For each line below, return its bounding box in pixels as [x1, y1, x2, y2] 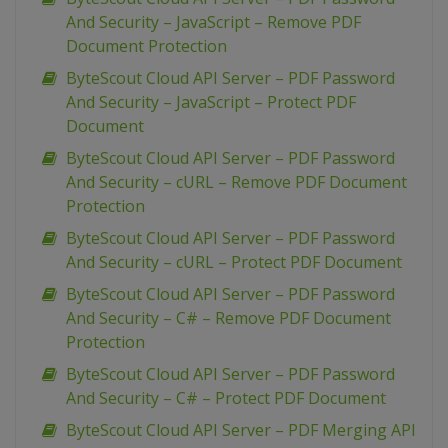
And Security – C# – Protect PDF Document [66, 387, 386, 409]
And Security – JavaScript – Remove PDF [66, 11, 361, 33]
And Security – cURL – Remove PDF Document [66, 171, 407, 193]
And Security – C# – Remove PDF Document [66, 307, 391, 329]
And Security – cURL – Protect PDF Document [66, 251, 402, 273]
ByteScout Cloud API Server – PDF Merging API [66, 419, 416, 441]
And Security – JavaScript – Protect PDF [66, 91, 356, 113]
